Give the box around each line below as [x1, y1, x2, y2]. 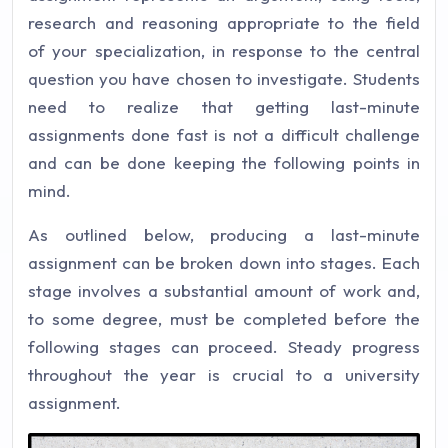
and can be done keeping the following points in [28, 151, 420, 173]
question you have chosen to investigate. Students [28, 67, 420, 89]
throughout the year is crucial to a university [28, 363, 420, 385]
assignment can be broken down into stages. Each [28, 251, 420, 273]
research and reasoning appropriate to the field [28, 11, 420, 33]
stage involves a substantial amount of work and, [28, 279, 420, 301]
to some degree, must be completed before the [28, 307, 420, 329]
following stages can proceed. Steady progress [28, 335, 420, 357]
